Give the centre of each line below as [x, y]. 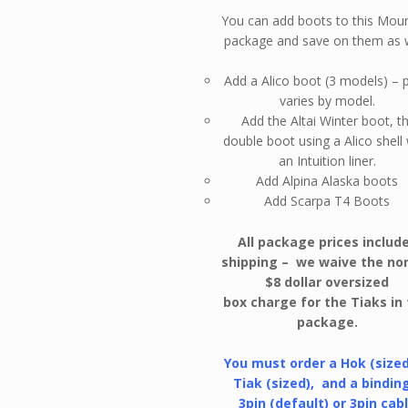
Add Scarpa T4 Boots [327, 201]
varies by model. [327, 101]
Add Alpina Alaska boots [327, 181]
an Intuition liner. [327, 161]
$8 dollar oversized [327, 281]
